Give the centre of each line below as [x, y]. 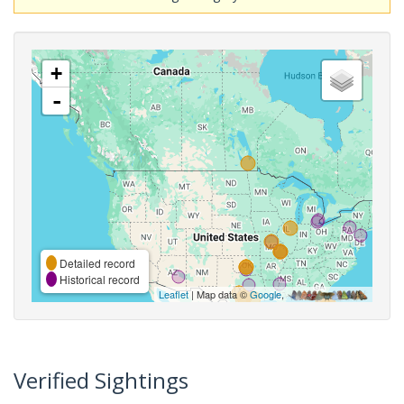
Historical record [98, 279]
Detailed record [96, 262]
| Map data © [219, 294]
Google [266, 294]
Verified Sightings [101, 380]
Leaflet [174, 294]
